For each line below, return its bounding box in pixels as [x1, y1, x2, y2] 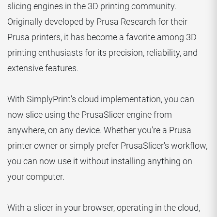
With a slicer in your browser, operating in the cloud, [7, 202, 200, 213]
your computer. [7, 171, 64, 182]
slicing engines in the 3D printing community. [7, 1, 176, 12]
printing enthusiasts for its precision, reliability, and [7, 47, 198, 58]
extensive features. [7, 63, 78, 74]
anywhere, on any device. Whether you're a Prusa [7, 125, 191, 136]
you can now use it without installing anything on [7, 156, 192, 167]
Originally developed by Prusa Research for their [7, 16, 187, 27]
